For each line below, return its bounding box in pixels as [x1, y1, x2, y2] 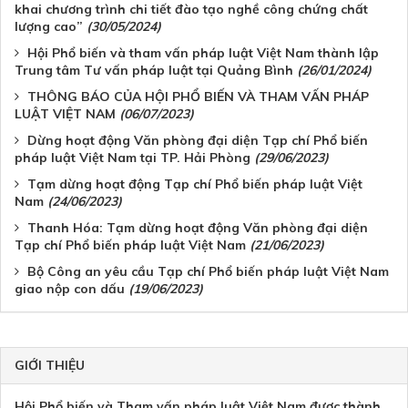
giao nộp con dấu [15, 280, 125, 297]
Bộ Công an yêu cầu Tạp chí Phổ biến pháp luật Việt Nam [27, 262, 389, 280]
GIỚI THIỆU [15, 356, 85, 373]
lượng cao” [15, 17, 83, 35]
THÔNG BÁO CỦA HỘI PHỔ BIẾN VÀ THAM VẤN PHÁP [27, 87, 369, 105]
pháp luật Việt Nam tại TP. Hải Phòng [15, 148, 250, 166]
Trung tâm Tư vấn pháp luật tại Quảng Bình [15, 61, 293, 78]
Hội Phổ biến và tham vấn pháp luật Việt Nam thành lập [27, 44, 379, 61]
